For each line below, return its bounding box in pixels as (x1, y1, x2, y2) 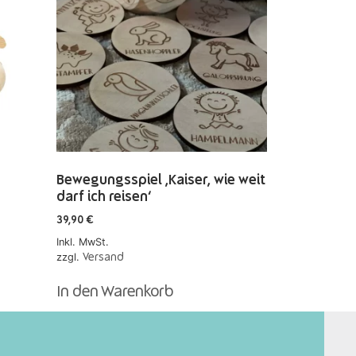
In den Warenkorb (56, 284, 173, 300)
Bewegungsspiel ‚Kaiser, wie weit (56, 173, 265, 188)
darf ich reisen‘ (56, 190, 151, 204)
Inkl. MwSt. (56, 235, 109, 248)
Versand (83, 251, 124, 263)
